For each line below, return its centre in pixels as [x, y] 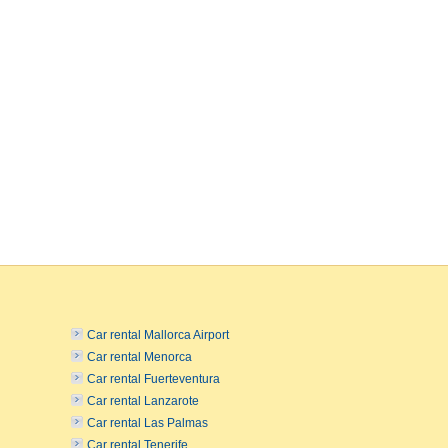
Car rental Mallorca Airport [158, 334]
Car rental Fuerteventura [153, 378]
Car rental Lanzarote [143, 400]
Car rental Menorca [139, 356]
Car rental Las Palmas [147, 422]
